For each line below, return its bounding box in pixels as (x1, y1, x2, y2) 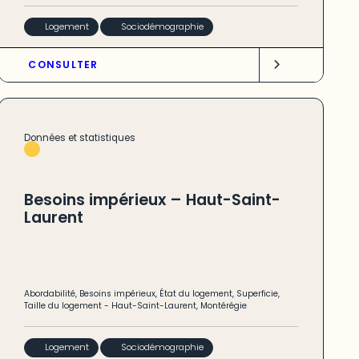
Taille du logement (23, 300, 102, 313)
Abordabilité (23, 288, 75, 301)
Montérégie (200, 300, 247, 313)
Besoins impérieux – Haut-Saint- (23, 188, 280, 211)
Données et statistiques (23, 131, 135, 145)
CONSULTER (28, 58, 99, 72)
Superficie (236, 288, 278, 301)
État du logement (159, 288, 232, 301)
